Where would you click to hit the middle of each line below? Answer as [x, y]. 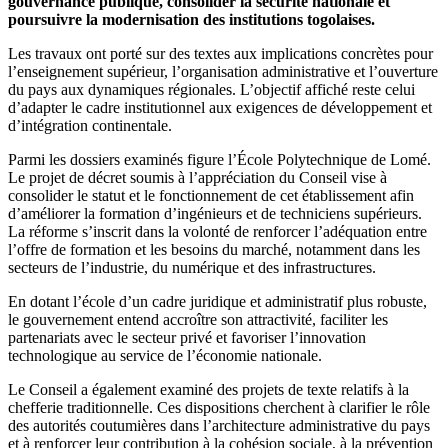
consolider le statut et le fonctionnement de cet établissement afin [211, 195]
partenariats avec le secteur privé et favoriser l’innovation [187, 337]
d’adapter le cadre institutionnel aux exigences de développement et [220, 107]
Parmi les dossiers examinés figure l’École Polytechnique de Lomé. [219, 159]
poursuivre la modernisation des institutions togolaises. [191, 19]
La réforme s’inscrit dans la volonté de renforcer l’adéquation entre [217, 231]
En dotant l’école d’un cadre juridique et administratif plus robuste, [217, 301]
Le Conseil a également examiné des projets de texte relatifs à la [208, 389]
